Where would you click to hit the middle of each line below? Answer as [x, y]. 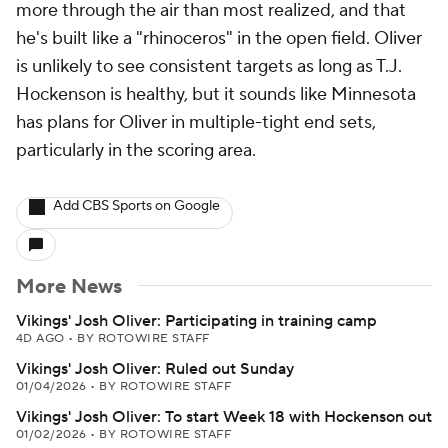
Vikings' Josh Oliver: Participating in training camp [196, 321]
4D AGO [42, 338]
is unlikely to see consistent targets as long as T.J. [209, 66]
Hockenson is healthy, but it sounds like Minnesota [216, 94]
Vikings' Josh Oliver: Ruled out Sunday [155, 369]
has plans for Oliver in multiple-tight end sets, [196, 122]
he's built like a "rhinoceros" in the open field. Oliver [219, 38]
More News [69, 287]
